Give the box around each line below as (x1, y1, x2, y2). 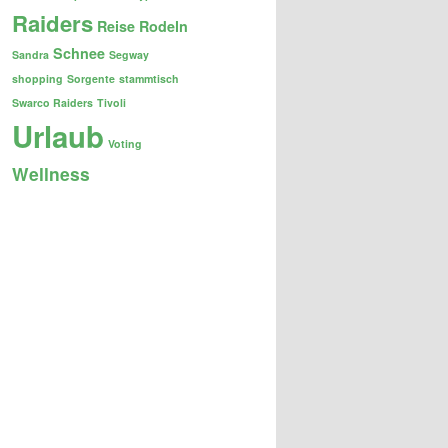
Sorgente (67, 71, 115, 87)
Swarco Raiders (12, 95, 93, 111)
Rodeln (139, 16, 188, 37)
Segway (109, 47, 149, 63)
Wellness (12, 161, 90, 187)
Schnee (53, 43, 105, 64)
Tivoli (97, 95, 126, 111)
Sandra (12, 47, 49, 63)
